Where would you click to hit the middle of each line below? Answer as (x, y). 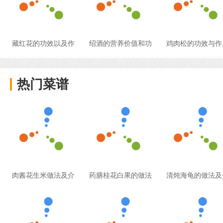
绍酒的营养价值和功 (121, 43)
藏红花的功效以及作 (44, 43)
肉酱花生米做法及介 (44, 175)
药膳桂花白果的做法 (121, 175)
